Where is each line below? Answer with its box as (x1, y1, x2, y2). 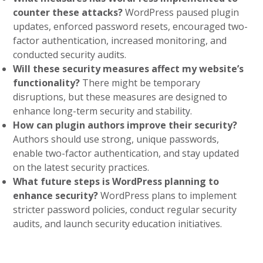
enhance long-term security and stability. (13, 104, 193, 117)
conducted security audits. (13, 48, 127, 61)
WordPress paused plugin (123, 6, 240, 19)
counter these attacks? (13, 6, 123, 19)
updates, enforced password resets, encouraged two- (13, 20, 248, 33)
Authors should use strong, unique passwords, (13, 133, 220, 146)
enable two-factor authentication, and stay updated (13, 147, 240, 160)
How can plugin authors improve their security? (13, 119, 238, 131)
